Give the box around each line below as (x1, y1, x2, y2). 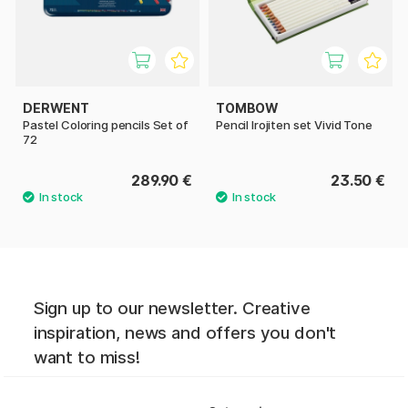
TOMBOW (216, 100, 280, 116)
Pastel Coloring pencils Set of (23, 117, 189, 132)
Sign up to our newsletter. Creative (33, 297, 311, 319)
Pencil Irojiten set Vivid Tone (216, 117, 372, 132)
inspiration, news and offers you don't (33, 321, 337, 343)
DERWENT (23, 100, 89, 116)
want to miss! (33, 346, 140, 368)
